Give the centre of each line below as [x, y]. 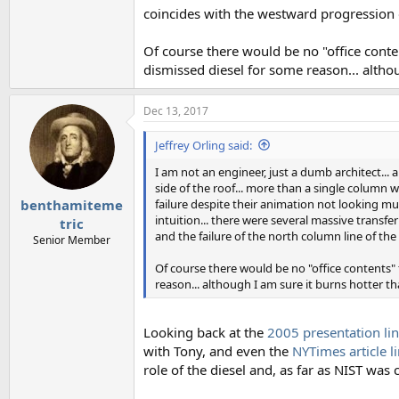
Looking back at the [205, 332]
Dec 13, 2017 [176, 110]
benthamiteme [72, 205]
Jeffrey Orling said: [204, 145]
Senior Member [72, 240]
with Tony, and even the [218, 351]
